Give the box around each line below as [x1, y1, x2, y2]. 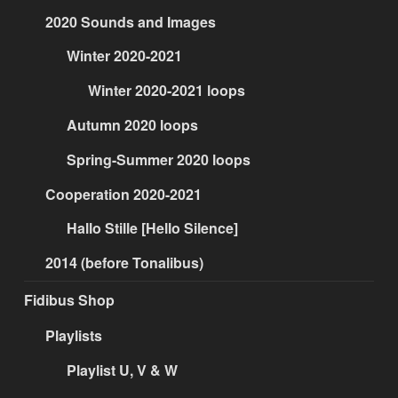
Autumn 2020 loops [67, 114, 199, 135]
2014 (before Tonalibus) [45, 252, 204, 274]
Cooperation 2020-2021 [45, 183, 203, 204]
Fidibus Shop [24, 289, 115, 310]
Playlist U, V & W [67, 359, 179, 380]
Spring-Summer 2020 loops [67, 148, 251, 170]
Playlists [45, 324, 103, 346]
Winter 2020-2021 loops [88, 80, 246, 101]
